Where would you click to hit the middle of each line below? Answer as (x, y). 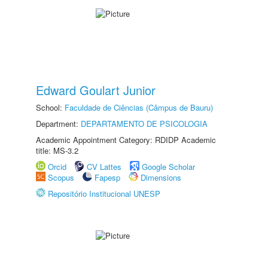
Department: (58, 124)
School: (50, 107)
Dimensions (161, 177)
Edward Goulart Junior (96, 90)
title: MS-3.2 (57, 150)
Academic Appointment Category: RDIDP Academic (126, 140)
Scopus (61, 177)
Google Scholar (168, 167)
